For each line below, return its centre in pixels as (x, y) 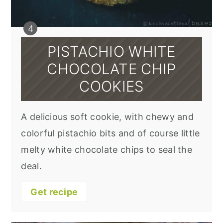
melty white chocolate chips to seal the (107, 150)
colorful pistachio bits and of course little (111, 133)
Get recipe (54, 192)
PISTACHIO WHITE (111, 52)
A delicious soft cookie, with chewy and (108, 117)
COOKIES (111, 87)
